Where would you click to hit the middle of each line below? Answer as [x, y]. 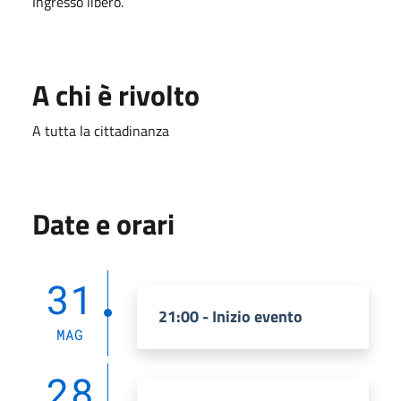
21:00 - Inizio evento [230, 316]
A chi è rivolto [116, 94]
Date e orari [103, 223]
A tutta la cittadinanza [101, 130]
